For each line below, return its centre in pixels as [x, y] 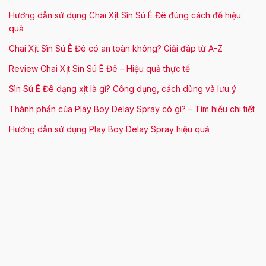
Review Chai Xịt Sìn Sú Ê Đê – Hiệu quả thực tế [99, 69]
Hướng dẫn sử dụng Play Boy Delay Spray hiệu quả [109, 129]
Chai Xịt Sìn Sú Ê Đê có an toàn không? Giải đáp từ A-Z [116, 49]
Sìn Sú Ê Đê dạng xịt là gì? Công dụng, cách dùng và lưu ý [123, 89]
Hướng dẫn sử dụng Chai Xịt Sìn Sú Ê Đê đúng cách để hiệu [125, 15]
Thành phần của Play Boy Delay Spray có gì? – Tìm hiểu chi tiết [132, 109]
